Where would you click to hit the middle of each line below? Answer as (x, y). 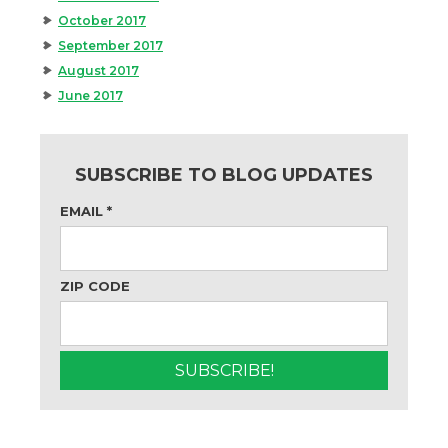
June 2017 (90, 96)
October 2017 (102, 21)
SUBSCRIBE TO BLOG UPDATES (224, 175)
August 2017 (98, 71)
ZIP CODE (95, 286)
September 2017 (110, 46)
